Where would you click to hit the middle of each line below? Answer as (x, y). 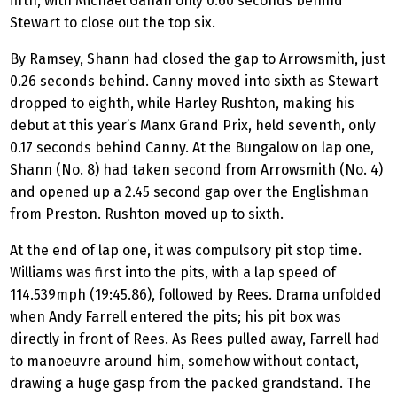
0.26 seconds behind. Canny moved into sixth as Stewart (194, 82)
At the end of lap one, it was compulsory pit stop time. (186, 251)
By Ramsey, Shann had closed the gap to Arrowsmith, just (198, 59)
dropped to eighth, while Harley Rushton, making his (182, 104)
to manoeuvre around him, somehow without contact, (184, 362)
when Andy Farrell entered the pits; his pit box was (175, 317)
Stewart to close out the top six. (114, 23)
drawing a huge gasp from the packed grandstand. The (191, 384)
